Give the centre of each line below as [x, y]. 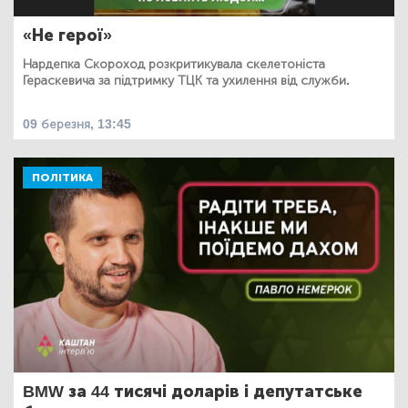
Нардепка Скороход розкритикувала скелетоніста [174, 65]
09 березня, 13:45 [77, 125]
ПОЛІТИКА [62, 178]
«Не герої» [67, 36]
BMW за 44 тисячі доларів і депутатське [193, 391]
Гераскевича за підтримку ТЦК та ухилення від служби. [186, 81]
